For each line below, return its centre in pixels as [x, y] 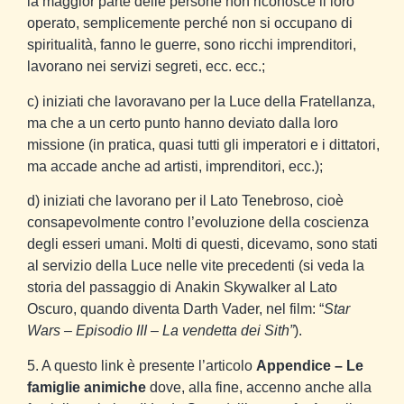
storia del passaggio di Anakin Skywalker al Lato [182, 288]
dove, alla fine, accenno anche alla [259, 387]
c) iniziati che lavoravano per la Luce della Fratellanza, [201, 101]
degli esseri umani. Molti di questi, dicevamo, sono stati [202, 244]
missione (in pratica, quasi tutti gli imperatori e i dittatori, [203, 144]
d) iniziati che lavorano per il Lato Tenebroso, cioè [185, 201]
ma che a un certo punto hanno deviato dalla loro [183, 123]
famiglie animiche [87, 387]
